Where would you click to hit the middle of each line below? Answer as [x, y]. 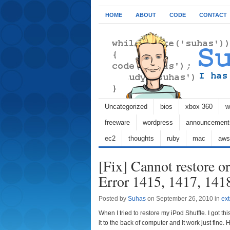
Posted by [113, 199]
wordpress [158, 122]
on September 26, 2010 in [184, 199]
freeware [117, 122]
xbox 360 [199, 107]
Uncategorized [126, 107]
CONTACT [213, 15]
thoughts [141, 138]
